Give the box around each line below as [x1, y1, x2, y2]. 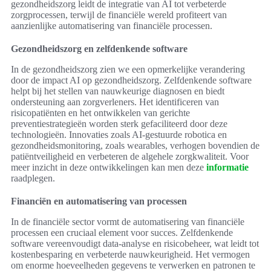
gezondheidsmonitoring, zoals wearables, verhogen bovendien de [11, 140, 260, 151]
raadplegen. [11, 173, 55, 184]
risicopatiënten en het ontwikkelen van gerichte [11, 108, 190, 119]
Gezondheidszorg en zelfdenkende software [11, 44, 188, 54]
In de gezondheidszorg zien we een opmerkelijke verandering [11, 64, 245, 75]
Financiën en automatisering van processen [11, 196, 187, 207]
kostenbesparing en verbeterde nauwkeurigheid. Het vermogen [11, 249, 250, 260]
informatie [206, 162, 249, 173]
